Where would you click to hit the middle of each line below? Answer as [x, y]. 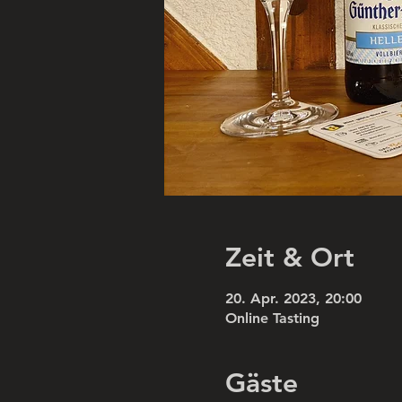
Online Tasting [272, 318]
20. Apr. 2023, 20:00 [293, 298]
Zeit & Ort [289, 257]
